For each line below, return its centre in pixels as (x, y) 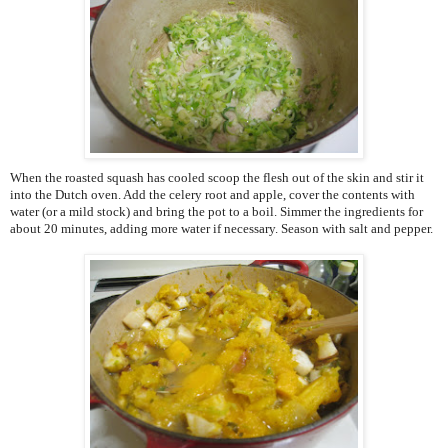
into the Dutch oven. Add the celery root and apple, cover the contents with (212, 195)
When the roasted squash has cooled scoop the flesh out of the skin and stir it (217, 178)
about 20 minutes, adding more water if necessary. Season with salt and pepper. (221, 229)
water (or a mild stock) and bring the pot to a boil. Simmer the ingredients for (216, 212)
